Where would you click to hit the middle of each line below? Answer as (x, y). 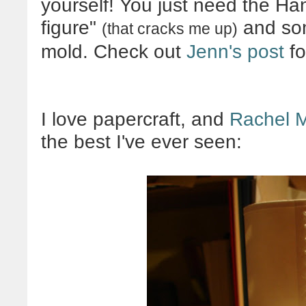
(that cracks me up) (170, 28)
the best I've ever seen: (141, 141)
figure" (71, 27)
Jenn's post (235, 51)
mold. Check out (114, 51)
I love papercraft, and (135, 119)
